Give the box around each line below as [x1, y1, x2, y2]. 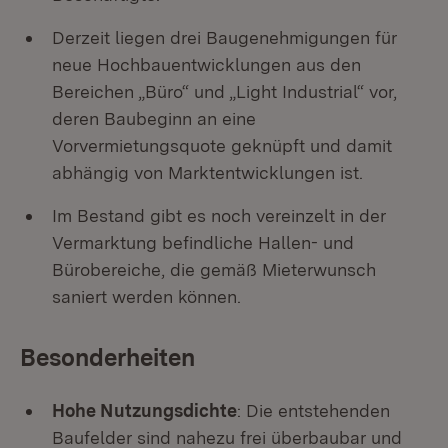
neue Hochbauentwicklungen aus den [52, 54, 361, 75]
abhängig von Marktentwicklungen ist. [52, 162, 363, 183]
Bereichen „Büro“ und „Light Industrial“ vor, [52, 81, 397, 102]
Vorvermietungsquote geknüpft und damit [52, 135, 392, 156]
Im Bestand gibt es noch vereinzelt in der [52, 205, 386, 226]
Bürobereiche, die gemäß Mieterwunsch [52, 259, 376, 280]
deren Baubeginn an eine [52, 108, 256, 129]
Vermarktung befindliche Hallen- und [52, 232, 354, 253]
